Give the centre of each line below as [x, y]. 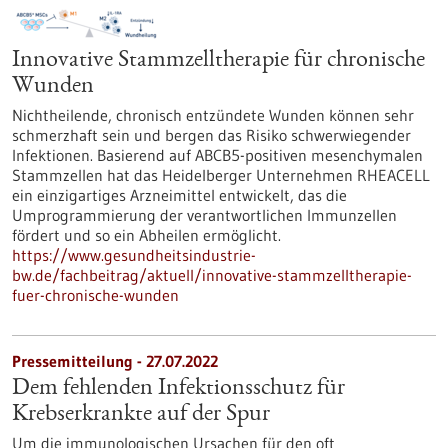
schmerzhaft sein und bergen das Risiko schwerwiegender [211, 135]
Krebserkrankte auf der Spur [141, 415]
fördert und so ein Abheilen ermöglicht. [146, 235]
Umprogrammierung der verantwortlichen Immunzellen [204, 215]
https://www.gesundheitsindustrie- [134, 255]
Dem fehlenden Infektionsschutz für [178, 389]
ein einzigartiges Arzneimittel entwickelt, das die [179, 195]
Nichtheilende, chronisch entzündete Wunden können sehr [213, 115]
